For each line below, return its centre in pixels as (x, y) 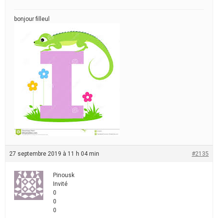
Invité (60, 184)
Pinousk (64, 175)
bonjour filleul (32, 19)
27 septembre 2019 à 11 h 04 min (54, 154)
